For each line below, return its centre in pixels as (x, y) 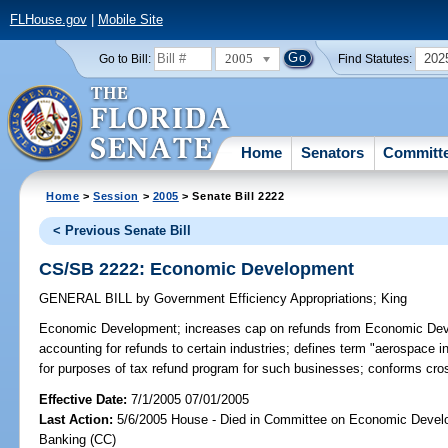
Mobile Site (130, 20)
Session (116, 195)
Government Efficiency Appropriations (262, 299)
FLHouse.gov (48, 20)
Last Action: (76, 419)
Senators (333, 152)
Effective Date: (85, 399)
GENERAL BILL (88, 299)
